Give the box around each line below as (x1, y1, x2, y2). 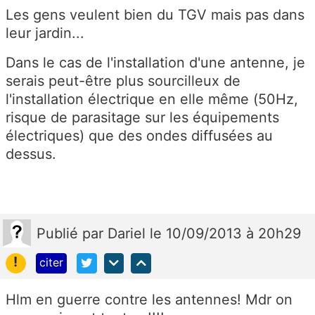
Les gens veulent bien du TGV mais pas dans (6, 6, 304, 24)
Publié (37, 225, 82, 243)
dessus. (6, 146, 56, 163)
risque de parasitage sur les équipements (6, 109, 279, 127)
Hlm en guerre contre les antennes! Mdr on (6, 290, 292, 308)
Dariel (108, 225, 150, 243)
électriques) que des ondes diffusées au (6, 127, 273, 145)
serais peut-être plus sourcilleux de (6, 72, 240, 90)
